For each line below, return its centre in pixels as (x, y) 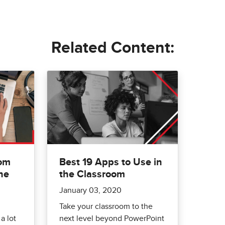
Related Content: (113, 48)
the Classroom (92, 174)
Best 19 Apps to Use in (111, 162)
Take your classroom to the (106, 206)
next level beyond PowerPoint (112, 218)
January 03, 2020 (91, 190)
